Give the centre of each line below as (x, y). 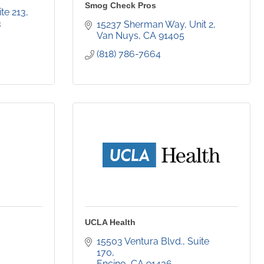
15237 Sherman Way (141, 25)
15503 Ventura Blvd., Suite (153, 242)
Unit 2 (201, 25)
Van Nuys (118, 36)
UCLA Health (110, 222)
